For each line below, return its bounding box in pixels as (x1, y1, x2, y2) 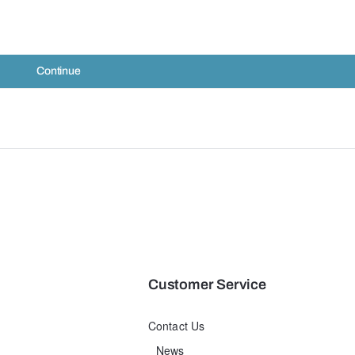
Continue (36, 65, 81, 78)
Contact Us (148, 317, 205, 334)
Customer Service (148, 276, 266, 292)
